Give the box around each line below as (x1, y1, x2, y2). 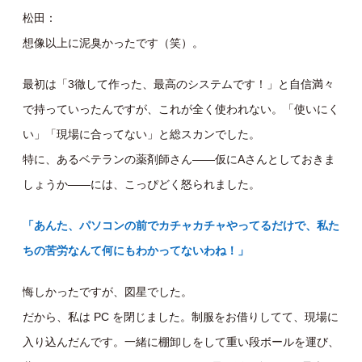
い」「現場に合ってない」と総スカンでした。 (23, 128, 260, 141)
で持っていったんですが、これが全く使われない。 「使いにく (23, 103, 339, 116)
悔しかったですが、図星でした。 (23, 285, 192, 299)
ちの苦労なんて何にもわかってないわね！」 (23, 244, 249, 258)
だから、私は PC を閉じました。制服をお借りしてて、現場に (23, 310, 339, 324)
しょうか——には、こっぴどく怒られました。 (23, 178, 260, 192)
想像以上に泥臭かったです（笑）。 (23, 36, 204, 50)
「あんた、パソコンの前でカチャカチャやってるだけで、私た (23, 219, 339, 233)
